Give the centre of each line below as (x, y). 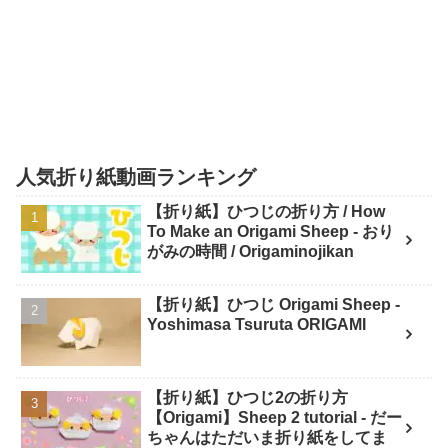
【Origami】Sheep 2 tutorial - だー (275, 418)
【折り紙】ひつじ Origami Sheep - (274, 305)
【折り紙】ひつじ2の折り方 (248, 398)
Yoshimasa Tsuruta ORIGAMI (257, 325)
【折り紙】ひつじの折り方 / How (266, 211)
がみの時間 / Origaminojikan (251, 251)
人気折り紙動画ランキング (136, 176)
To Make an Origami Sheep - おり (271, 231)
